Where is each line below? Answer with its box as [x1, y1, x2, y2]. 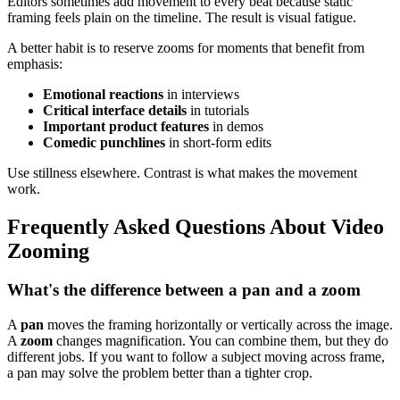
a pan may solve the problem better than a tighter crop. [7, 365, 312, 381]
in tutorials [187, 102, 249, 118]
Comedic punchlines [43, 134, 165, 150]
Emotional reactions [43, 86, 163, 102]
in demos [209, 118, 263, 134]
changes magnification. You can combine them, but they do [53, 333, 388, 349]
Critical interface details [43, 102, 187, 118]
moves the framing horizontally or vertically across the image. [44, 317, 393, 333]
